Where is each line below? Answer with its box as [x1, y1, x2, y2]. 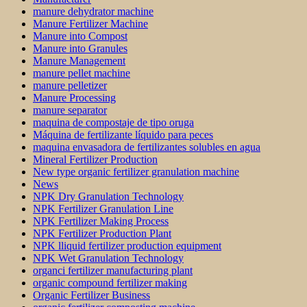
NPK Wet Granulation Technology [33, 252, 184, 265]
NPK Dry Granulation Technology [33, 191, 184, 203]
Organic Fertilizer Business [33, 289, 150, 302]
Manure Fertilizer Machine [33, 18, 148, 30]
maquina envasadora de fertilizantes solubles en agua [33, 141, 260, 153]
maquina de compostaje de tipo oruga [33, 116, 194, 129]
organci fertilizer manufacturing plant [33, 265, 193, 277]
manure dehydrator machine [33, 5, 153, 18]
